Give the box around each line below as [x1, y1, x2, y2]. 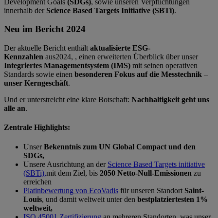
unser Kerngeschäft [4, 79, 68, 88]
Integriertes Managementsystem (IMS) [4, 61, 130, 70]
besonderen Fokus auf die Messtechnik [74, 70, 202, 79]
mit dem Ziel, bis [46, 168, 100, 177]
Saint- [184, 186, 204, 195]
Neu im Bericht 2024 [4, 24, 86, 35]
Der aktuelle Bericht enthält [4, 44, 90, 53]
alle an [4, 104, 25, 113]
